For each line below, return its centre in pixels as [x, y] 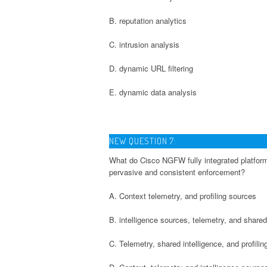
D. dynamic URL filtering [151, 68]
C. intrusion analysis [144, 44]
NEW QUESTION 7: [143, 141]
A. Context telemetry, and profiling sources [183, 195]
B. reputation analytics [148, 20]
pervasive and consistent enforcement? [177, 172]
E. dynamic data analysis [153, 92]
